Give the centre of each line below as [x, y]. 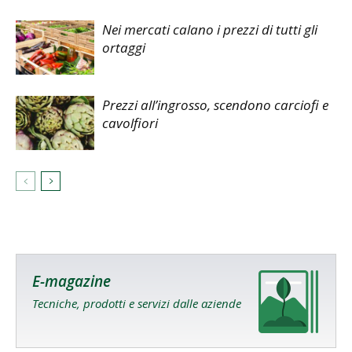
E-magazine [71, 281]
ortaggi [124, 47]
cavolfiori [130, 123]
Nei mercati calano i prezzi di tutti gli [210, 29]
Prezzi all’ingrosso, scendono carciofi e [215, 104]
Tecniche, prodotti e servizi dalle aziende [137, 303]
